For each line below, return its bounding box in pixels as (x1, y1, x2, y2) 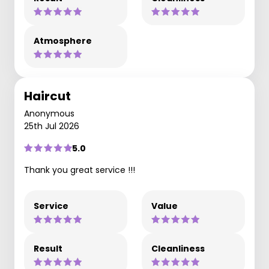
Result (34, 242, 62, 255)
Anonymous (24, 107, 74, 119)
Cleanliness (151, 242, 205, 255)
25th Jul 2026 (24, 119, 79, 132)
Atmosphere (34, 34, 92, 47)
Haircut (24, 87, 71, 104)
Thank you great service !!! (24, 163, 135, 176)
